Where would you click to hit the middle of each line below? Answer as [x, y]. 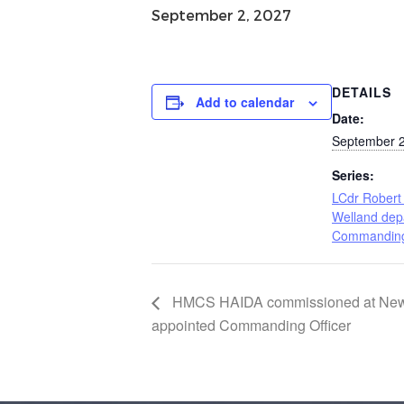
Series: [353, 175]
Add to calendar [245, 102]
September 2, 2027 [221, 15]
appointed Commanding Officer [251, 325]
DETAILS [362, 92]
